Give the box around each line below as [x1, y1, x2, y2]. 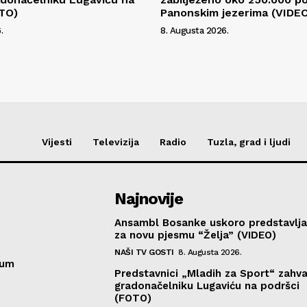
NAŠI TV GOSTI [114, 247, 174, 257]
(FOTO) [114, 291, 152, 304]
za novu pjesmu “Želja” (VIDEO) [114, 228, 277, 241]
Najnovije [114, 188, 184, 208]
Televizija [93, 136, 139, 147]
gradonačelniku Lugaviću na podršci [114, 279, 300, 292]
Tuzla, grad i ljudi [207, 136, 291, 147]
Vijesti [42, 136, 72, 147]
